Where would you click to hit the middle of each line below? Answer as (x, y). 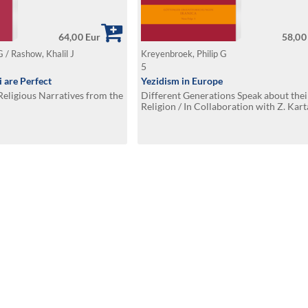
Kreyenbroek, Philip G (185, 54)
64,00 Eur (80, 37)
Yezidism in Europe (182, 81)
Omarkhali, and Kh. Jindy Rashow (212, 117)
